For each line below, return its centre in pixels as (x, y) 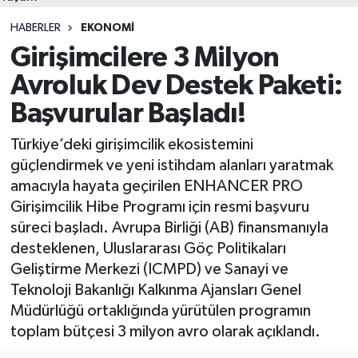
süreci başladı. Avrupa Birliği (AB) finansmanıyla (169, 228)
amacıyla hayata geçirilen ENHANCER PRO (156, 186)
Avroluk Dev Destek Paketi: (176, 86)
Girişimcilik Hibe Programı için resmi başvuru (159, 207)
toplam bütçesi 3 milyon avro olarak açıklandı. (165, 332)
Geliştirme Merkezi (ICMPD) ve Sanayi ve (149, 269)
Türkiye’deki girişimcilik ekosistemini (131, 145)
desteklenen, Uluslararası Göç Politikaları (148, 249)
